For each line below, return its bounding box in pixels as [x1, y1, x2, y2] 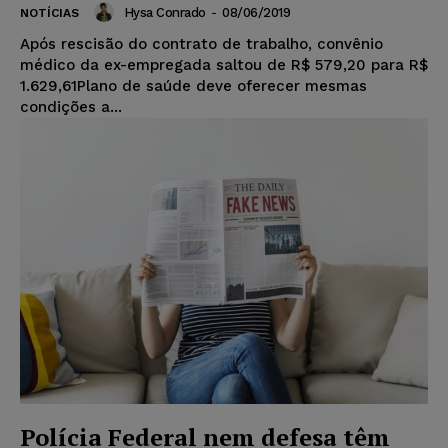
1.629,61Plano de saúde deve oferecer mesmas [20, 77, 367, 96]
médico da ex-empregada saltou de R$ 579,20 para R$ [20, 56, 428, 75]
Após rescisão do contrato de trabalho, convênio [20, 35, 383, 54]
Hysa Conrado [123, 4, 206, 20]
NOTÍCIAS [20, 6, 79, 21]
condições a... [20, 98, 122, 117]
